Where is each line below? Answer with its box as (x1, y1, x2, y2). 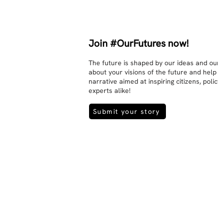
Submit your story (93, 107, 160, 116)
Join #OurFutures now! (89, 37, 189, 50)
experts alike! (89, 86, 130, 95)
